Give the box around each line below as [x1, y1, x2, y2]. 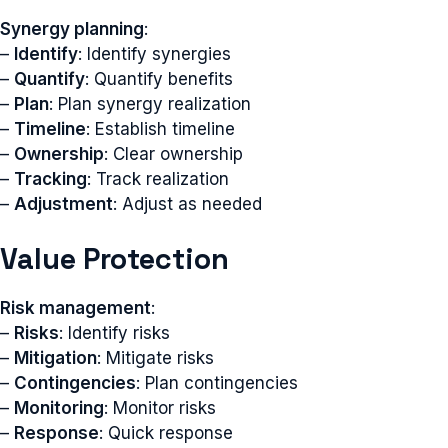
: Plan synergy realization [49, 93, 251, 114]
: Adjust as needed [113, 193, 262, 214]
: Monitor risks [104, 398, 216, 418]
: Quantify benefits [85, 68, 233, 89]
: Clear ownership [104, 143, 243, 164]
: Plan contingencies [136, 373, 298, 393]
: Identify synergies [78, 43, 231, 64]
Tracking [14, 168, 87, 189]
